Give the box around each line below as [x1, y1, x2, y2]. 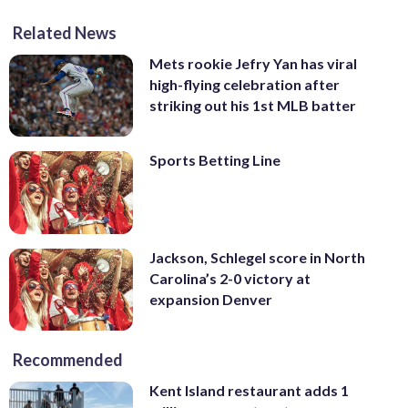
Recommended [13, 350, 123, 371]
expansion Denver [149, 290, 272, 308]
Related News [13, 22, 117, 43]
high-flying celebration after [149, 75, 340, 93]
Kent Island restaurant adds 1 [149, 382, 349, 400]
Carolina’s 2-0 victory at [149, 269, 311, 287]
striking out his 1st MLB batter [149, 96, 356, 114]
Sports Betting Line [149, 151, 280, 169]
